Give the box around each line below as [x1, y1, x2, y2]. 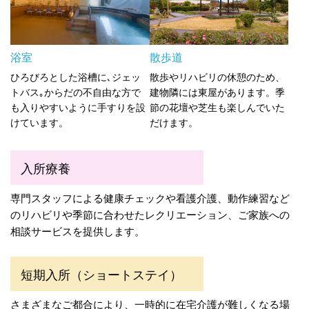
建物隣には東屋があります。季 [149, 84, 285, 99]
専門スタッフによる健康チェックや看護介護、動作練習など [10, 190, 290, 205]
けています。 [10, 114, 68, 129]
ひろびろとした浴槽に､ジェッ [10, 69, 141, 83]
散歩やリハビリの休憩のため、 [149, 69, 285, 83]
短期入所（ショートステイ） [21, 264, 182, 283]
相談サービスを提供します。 [10, 223, 145, 238]
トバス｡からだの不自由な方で [10, 84, 141, 99]
